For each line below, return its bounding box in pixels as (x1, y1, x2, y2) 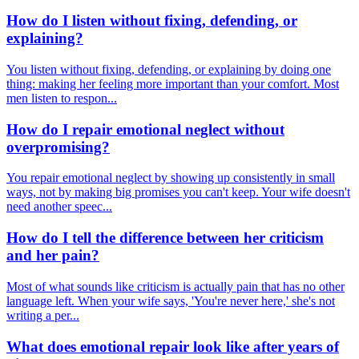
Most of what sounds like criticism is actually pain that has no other (6, 279, 345, 293)
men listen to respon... (6, 91, 117, 105)
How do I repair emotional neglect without (6, 120, 284, 138)
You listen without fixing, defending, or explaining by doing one (6, 62, 331, 76)
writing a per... (6, 308, 79, 322)
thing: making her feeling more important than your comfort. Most (6, 76, 339, 91)
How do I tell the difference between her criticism (6, 229, 324, 247)
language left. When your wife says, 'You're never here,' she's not (6, 293, 335, 308)
